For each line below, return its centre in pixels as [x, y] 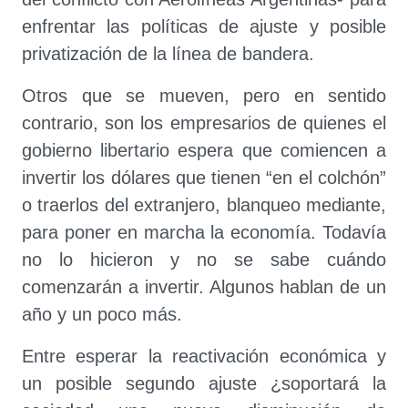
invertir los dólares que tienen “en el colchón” [204, 178]
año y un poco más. [102, 314]
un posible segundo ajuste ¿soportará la [204, 383]
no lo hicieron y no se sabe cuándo [204, 260]
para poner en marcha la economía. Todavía [204, 232]
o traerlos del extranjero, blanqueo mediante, [204, 205]
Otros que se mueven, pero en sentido [204, 96]
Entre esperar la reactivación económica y [204, 356]
